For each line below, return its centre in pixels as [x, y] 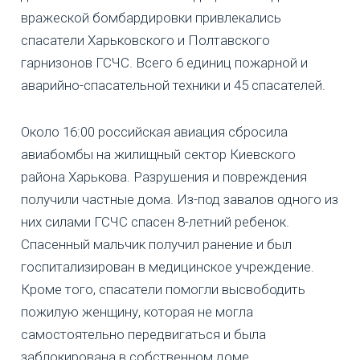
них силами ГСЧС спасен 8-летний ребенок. [155, 221]
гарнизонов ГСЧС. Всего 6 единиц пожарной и [164, 62]
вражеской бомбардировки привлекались [151, 17]
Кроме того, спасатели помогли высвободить [163, 289]
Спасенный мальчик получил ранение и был [156, 244]
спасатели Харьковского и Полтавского [145, 40]
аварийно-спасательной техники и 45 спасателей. [173, 85]
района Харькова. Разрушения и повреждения [164, 176]
